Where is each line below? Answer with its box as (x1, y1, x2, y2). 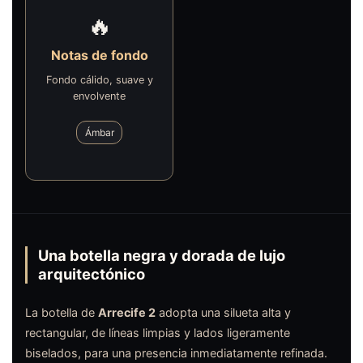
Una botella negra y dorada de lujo (37, 246, 285, 265)
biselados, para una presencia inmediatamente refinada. (25, 345, 327, 360)
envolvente (73, 89, 126, 102)
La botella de (25, 305, 98, 319)
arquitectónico (37, 265, 145, 284)
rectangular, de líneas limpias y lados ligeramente (25, 325, 290, 340)
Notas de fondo (50, 46, 148, 63)
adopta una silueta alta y (156, 305, 291, 319)
